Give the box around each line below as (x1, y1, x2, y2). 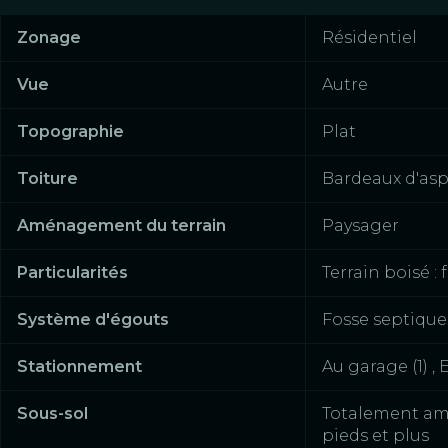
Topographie (17, 122, 124, 142)
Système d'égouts (17, 310, 169, 330)
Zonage (17, 28, 81, 48)
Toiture (17, 169, 78, 189)
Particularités (17, 263, 128, 283)
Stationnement (17, 357, 142, 377)
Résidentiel (322, 28, 417, 48)
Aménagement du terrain (17, 216, 226, 236)
